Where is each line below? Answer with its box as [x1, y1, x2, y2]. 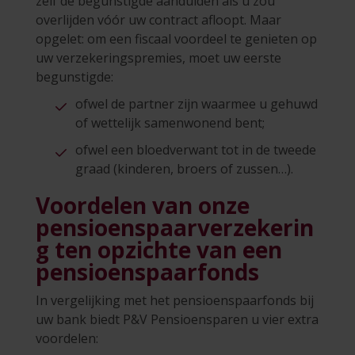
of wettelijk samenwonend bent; [75, 113, 265, 132]
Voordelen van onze [36, 189, 250, 220]
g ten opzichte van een [36, 234, 282, 265]
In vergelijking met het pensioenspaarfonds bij [36, 291, 314, 309]
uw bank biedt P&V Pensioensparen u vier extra [36, 310, 319, 328]
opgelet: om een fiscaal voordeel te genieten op [36, 29, 317, 48]
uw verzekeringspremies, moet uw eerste [36, 48, 281, 67]
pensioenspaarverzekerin [36, 212, 314, 242]
